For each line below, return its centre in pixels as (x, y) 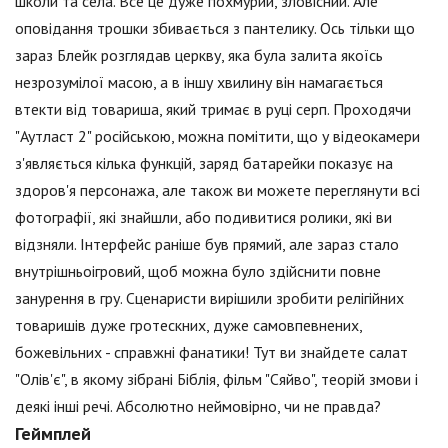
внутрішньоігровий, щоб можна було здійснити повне (198, 271)
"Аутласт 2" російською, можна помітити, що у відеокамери (217, 136)
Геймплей (53, 434)
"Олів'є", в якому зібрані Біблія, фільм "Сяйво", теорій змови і (216, 379)
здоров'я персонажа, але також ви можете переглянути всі (217, 190)
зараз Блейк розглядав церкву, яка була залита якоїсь (199, 55)
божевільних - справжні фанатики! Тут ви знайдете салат (211, 352)
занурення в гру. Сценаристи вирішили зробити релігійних (209, 298)
